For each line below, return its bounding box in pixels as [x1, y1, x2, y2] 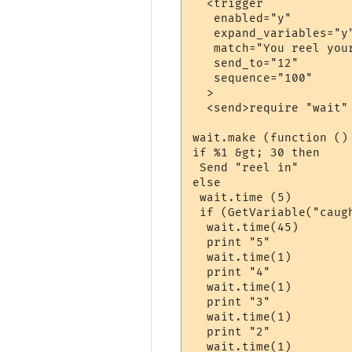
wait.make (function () [192, 130, 349, 145]
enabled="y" [192, 11, 292, 25]
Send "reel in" [192, 160, 299, 174]
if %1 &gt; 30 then [192, 145, 321, 159]
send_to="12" [192, 56, 299, 70]
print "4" [192, 265, 271, 279]
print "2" [192, 324, 271, 339]
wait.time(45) [192, 220, 299, 234]
